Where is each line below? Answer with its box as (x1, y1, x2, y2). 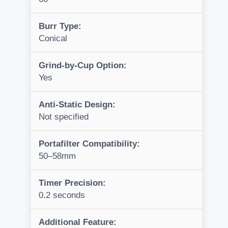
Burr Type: (39, 21, 81, 32)
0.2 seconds (39, 190, 85, 201)
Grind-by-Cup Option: (39, 61, 127, 71)
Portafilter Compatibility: (39, 139, 140, 149)
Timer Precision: (39, 178, 106, 188)
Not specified (39, 112, 89, 122)
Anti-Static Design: (39, 100, 116, 110)
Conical (39, 34, 67, 44)
